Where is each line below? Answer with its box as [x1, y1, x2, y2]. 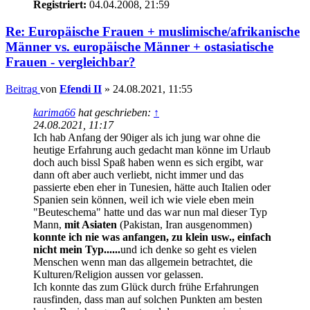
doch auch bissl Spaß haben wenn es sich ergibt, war [33, 156, 263, 168]
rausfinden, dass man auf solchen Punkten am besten [33, 293, 262, 305]
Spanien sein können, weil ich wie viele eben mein [33, 193, 254, 206]
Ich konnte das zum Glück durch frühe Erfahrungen [33, 280, 259, 293]
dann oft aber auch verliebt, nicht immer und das [33, 168, 244, 181]
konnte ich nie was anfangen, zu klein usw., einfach [33, 230, 271, 243]
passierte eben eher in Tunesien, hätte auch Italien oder [33, 181, 271, 193]
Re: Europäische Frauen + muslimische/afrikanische [6, 24, 300, 39]
